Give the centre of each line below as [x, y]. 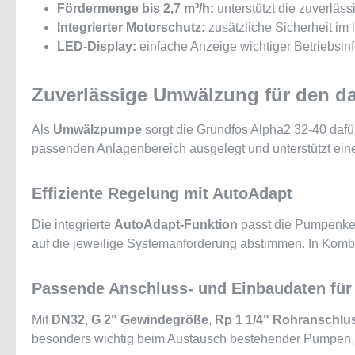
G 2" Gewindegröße [150, 320]
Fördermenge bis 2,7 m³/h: [136, 8]
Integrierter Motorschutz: [131, 27]
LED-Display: [97, 46]
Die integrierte [73, 225]
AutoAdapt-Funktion [176, 225]
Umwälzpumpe [97, 130]
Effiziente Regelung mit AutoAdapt [162, 193]
